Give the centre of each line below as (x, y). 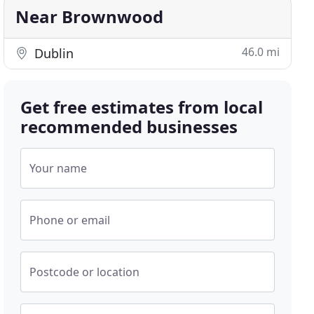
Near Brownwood (90, 16)
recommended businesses (129, 127)
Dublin (53, 53)
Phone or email (70, 220)
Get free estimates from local (142, 107)
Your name (59, 168)
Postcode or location (85, 272)
